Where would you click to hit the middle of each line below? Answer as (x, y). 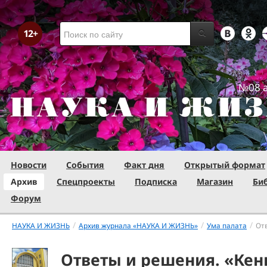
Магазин (215, 181)
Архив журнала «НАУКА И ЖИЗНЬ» (138, 225)
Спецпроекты (86, 181)
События (85, 165)
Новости (29, 165)
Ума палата (227, 225)
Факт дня (144, 165)
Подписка (156, 181)
